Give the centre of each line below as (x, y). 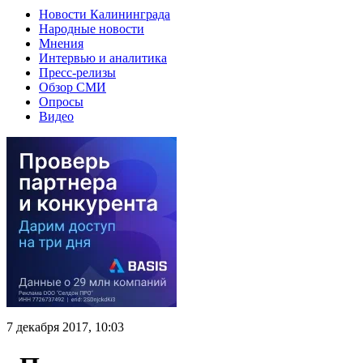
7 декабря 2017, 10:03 (65, 327)
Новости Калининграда (105, 14)
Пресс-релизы (77, 72)
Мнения (61, 43)
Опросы (61, 101)
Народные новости (92, 28)
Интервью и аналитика (103, 58)
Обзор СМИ (73, 87)
